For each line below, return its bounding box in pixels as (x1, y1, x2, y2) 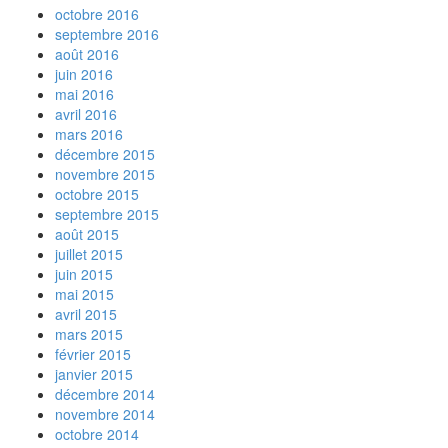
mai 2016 (55, 84, 114, 104)
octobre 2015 (55, 184, 139, 204)
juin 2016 (55, 64, 113, 84)
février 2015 (55, 344, 131, 364)
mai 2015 (55, 284, 114, 304)
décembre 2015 (55, 144, 155, 164)
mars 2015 (55, 324, 123, 344)
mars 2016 (55, 124, 123, 144)
